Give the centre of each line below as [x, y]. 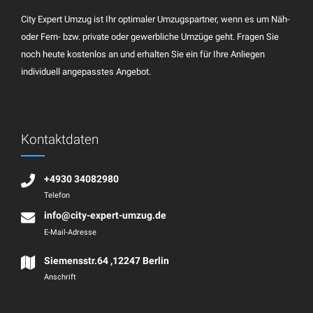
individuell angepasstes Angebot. [86, 71]
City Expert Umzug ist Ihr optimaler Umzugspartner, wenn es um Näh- [155, 19]
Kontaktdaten [60, 140]
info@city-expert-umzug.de [105, 215]
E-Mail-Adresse [70, 232]
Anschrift [60, 277]
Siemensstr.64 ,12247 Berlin [106, 260]
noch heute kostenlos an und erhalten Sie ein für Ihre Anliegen [143, 54]
